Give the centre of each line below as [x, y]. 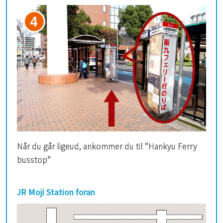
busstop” [34, 159]
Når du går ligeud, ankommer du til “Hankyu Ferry [107, 146]
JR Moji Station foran [56, 191]
